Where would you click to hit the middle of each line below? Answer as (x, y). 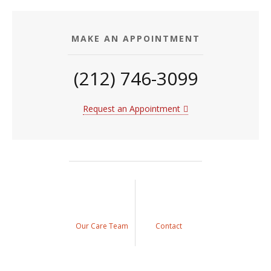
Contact (169, 226)
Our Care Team (102, 226)
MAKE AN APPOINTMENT (135, 39)
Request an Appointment (132, 109)
